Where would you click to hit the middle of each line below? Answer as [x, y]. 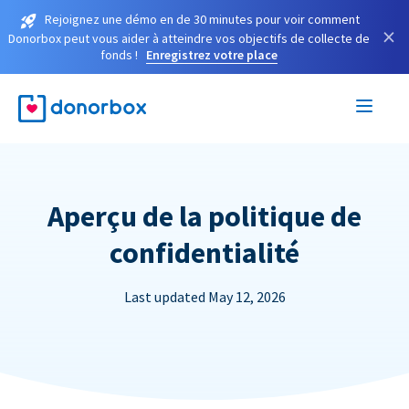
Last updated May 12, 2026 [204, 296]
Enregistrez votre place [212, 54]
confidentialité [204, 252]
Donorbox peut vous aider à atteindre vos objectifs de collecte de [189, 38]
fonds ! [119, 54]
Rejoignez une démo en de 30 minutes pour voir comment [202, 19]
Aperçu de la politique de [204, 216]
